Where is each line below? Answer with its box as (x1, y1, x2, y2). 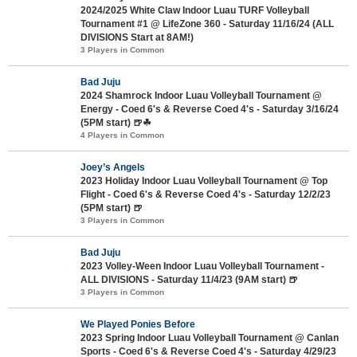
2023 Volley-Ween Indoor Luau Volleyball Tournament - (80, 260, 324, 272)
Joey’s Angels (80, 161, 145, 173)
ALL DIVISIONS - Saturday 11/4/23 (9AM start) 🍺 (80, 273, 298, 285)
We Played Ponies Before (80, 318, 195, 330)
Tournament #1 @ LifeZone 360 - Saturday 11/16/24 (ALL (80, 18, 334, 29)
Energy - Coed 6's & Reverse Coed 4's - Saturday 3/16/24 (80, 103, 339, 115)
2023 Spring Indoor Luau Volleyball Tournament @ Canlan (80, 331, 339, 343)
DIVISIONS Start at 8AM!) (80, 31, 194, 43)
